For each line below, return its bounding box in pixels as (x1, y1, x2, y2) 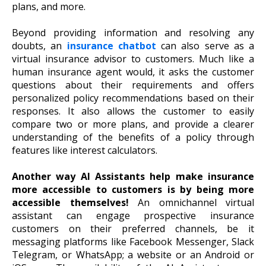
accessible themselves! (12, 196, 129, 210)
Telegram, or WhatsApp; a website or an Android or (12, 248, 254, 262)
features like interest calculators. (12, 143, 157, 157)
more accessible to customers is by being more (12, 183, 254, 197)
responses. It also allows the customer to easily (12, 104, 254, 118)
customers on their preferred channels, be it (12, 222, 254, 236)
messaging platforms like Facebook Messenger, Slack (12, 235, 254, 249)
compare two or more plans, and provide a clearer (12, 117, 254, 131)
